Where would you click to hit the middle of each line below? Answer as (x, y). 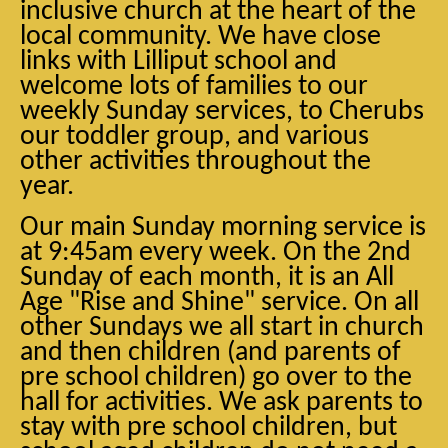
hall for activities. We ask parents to (221, 403)
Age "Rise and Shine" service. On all (219, 303)
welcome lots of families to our (194, 87)
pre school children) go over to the (216, 378)
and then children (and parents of (210, 353)
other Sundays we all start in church (222, 328)
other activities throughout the (195, 162)
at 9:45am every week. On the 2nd (215, 253)
